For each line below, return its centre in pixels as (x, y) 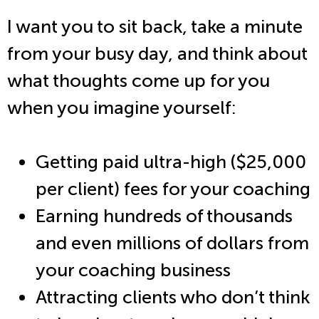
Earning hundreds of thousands (164, 216)
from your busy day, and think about (157, 54)
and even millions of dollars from (172, 243)
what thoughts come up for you (138, 81)
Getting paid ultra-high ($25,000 (171, 162)
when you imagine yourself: (124, 108)
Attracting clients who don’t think (173, 297)
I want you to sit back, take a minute (155, 27)
